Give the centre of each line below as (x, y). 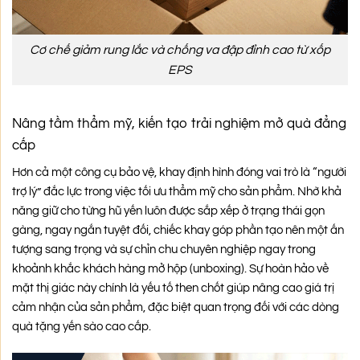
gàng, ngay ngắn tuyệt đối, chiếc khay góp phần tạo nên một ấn (178, 231)
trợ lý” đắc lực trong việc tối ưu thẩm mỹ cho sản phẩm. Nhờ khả (177, 192)
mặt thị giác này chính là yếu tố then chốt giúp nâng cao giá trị (173, 288)
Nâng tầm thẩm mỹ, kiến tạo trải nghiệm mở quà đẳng (179, 123)
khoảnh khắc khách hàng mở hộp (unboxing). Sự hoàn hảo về (170, 269)
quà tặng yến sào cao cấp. (82, 327)
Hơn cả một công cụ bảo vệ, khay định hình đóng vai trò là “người (179, 173)
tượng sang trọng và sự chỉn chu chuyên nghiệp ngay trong (164, 250)
